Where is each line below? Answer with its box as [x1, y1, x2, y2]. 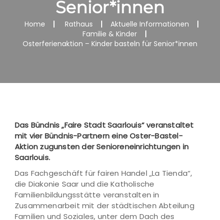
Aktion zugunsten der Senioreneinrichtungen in [15, 141, 189, 152]
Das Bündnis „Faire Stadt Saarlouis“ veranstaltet [15, 120, 194, 130]
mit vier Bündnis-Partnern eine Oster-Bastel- [15, 131, 183, 141]
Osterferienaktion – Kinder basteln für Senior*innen [23, 39, 197, 49]
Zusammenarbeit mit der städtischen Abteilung [15, 200, 194, 211]
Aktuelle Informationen [110, 19, 189, 29]
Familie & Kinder [82, 29, 137, 39]
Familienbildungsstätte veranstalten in [15, 190, 160, 200]
